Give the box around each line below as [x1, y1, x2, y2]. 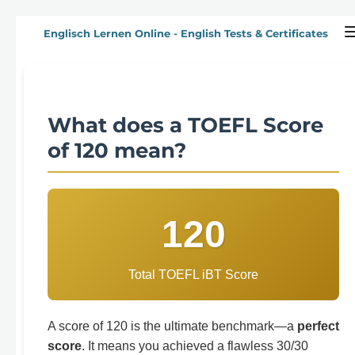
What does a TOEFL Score [48, 113, 323, 138]
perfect [297, 319, 339, 333]
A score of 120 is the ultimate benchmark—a [48, 319, 297, 333]
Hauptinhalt [7, 28, 86, 45]
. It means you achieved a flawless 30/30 [82, 339, 308, 353]
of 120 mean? [48, 138, 186, 163]
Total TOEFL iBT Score [128, 268, 258, 281]
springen [7, 48, 63, 65]
